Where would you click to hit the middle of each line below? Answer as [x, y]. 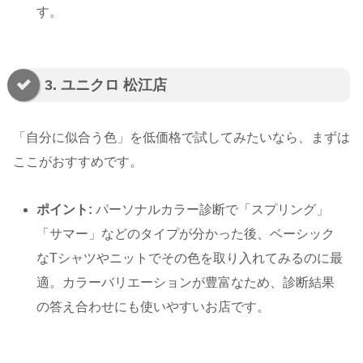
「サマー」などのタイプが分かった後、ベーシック [186, 233]
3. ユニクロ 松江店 [106, 85]
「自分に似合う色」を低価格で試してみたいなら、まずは [181, 138]
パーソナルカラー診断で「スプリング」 [211, 209]
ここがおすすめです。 [78, 162]
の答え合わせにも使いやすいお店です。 [154, 306]
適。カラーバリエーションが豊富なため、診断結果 [186, 282]
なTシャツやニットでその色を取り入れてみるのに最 [190, 258]
